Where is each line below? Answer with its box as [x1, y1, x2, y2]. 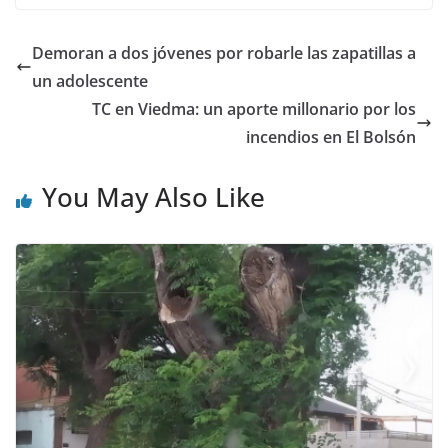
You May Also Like [42, 179, 265, 216]
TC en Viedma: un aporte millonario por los [92, 98, 416, 121]
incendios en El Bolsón [246, 126, 416, 149]
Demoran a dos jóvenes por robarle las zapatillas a [32, 42, 416, 65]
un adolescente [32, 70, 148, 93]
